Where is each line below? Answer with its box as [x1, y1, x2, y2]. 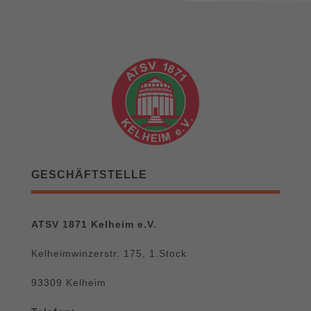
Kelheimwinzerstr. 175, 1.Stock [31, 248, 187, 260]
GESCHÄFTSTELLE [31, 169, 147, 181]
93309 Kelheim [31, 277, 106, 289]
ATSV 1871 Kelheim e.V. [31, 219, 157, 230]
